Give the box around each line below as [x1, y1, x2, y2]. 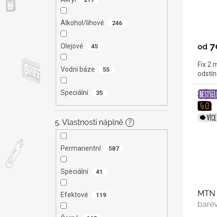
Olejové [60, 42, 83, 50]
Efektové [60, 190, 88, 199]
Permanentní [60, 144, 101, 152]
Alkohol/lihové [60, 19, 104, 27]
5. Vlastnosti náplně [55, 117, 123, 127]
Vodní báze [60, 65, 95, 74]
